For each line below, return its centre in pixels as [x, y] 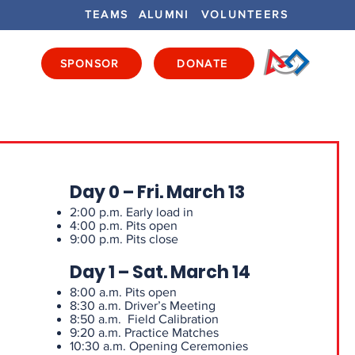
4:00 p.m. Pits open [123, 225]
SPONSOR [90, 63]
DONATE [202, 63]
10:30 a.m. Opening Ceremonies [158, 346]
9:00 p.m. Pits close [124, 239]
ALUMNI [164, 14]
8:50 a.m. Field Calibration [144, 319]
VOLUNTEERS [245, 14]
